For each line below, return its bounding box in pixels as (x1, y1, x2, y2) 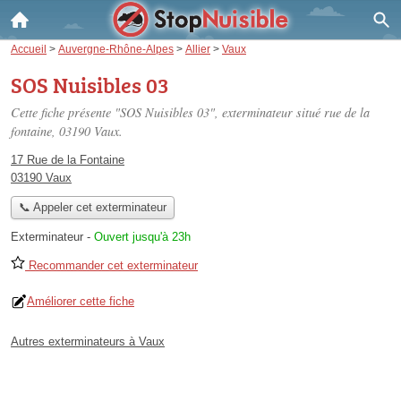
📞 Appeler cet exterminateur (18, 200, 166, 215)
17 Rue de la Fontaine (11, 153, 124, 166)
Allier (185, 43, 210, 55)
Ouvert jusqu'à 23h (94, 230, 191, 244)
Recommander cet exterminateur (25, 259, 198, 273)
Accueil (11, 43, 47, 55)
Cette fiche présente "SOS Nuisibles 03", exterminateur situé (11, 104, 324, 121)
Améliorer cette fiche (27, 294, 134, 309)
